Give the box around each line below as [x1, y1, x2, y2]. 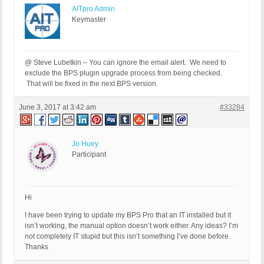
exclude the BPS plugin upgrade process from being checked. [25, 69, 222, 78]
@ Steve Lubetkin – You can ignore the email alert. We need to [25, 58, 226, 67]
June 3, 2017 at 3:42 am [19, 103, 96, 112]
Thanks [25, 243, 48, 252]
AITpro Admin [72, 5, 115, 14]
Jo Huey [72, 140, 98, 148]
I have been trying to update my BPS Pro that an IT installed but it [25, 211, 231, 220]
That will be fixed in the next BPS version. [25, 80, 158, 88]
